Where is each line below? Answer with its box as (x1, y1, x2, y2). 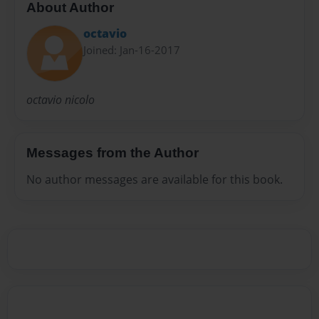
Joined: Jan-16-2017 (83, 43, 180, 58)
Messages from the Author (26, 145, 199, 160)
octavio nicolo (26, 91, 95, 108)
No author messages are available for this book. (26, 172, 283, 188)
